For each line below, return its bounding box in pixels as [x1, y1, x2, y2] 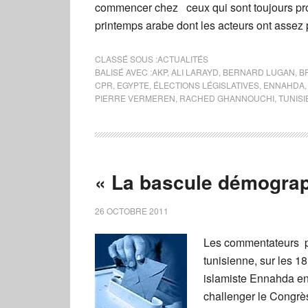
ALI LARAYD [171, 65, 219, 78]
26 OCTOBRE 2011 [95, 204, 168, 217]
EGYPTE [117, 78, 149, 91]
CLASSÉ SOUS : [95, 52, 157, 65]
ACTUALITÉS [157, 52, 208, 65]
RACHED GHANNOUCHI [179, 91, 274, 104]
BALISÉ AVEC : [95, 65, 152, 78]
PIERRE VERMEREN [95, 91, 175, 104]
